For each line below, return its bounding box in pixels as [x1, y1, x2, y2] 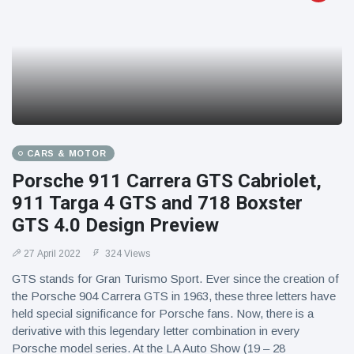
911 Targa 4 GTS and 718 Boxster [12, 192, 303, 214]
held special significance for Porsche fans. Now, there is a [12, 307, 314, 320]
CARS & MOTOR [27, 149, 107, 158]
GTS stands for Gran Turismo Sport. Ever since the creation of [12, 272, 339, 285]
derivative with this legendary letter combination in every [12, 324, 300, 337]
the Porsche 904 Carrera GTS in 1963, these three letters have [12, 289, 336, 303]
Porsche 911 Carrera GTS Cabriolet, [12, 170, 322, 192]
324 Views [103, 248, 150, 259]
